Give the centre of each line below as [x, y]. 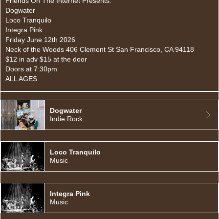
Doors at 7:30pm [31, 69]
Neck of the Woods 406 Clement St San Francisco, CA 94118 [100, 50]
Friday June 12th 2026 [40, 40]
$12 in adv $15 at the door [46, 59]
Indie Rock [66, 119]
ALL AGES [21, 79]
